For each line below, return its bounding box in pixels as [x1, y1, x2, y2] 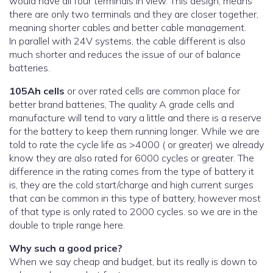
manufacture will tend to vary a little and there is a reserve [9, 112, 261, 124]
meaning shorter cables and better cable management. [9, 21, 246, 34]
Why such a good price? [9, 242, 122, 255]
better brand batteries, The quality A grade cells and [9, 98, 234, 111]
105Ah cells [9, 85, 65, 97]
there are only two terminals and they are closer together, [9, 8, 258, 21]
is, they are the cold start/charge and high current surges [9, 179, 253, 191]
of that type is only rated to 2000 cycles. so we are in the [9, 205, 258, 218]
